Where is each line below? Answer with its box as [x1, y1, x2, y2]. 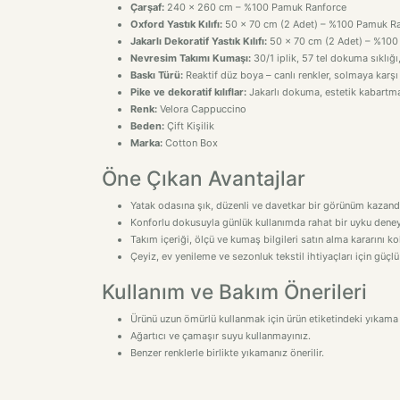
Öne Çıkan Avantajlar [102, 166, 305, 190]
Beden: [130, 120, 164, 132]
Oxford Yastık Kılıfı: [130, 18, 222, 30]
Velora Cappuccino [157, 103, 246, 115]
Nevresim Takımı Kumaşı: [130, 52, 251, 64]
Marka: [130, 137, 162, 149]
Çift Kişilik [164, 120, 214, 132]
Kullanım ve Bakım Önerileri [102, 279, 367, 304]
